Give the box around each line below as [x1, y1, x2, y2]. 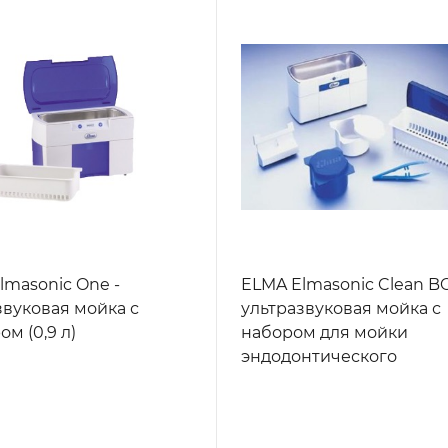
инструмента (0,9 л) [241, 371, 404, 391]
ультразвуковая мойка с [241, 299, 442, 319]
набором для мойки [241, 323, 409, 343]
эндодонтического [241, 347, 398, 367]
